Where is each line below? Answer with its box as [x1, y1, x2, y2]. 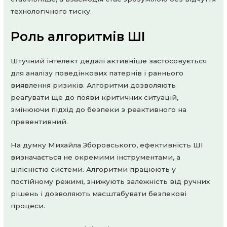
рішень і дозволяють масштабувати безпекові [11, 190, 187, 198]
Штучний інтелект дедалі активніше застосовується [11, 57, 207, 65]
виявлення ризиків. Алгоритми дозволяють [11, 81, 176, 90]
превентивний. [11, 118, 68, 126]
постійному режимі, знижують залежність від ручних [11, 177, 210, 186]
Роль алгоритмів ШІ [11, 29, 146, 45]
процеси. [11, 202, 46, 210]
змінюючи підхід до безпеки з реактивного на [11, 105, 187, 114]
